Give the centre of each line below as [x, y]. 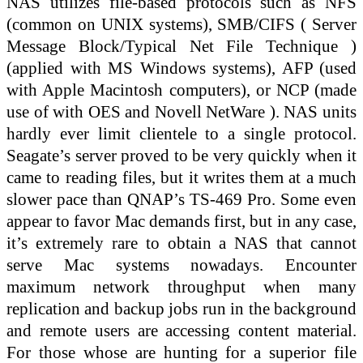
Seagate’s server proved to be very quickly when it [181, 155]
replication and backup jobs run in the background [181, 308]
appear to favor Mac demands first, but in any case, [181, 220]
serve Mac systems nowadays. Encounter [181, 264]
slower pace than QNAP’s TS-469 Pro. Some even [181, 199]
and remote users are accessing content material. [181, 330]
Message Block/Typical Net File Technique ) [181, 45]
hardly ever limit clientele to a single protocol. [181, 133]
